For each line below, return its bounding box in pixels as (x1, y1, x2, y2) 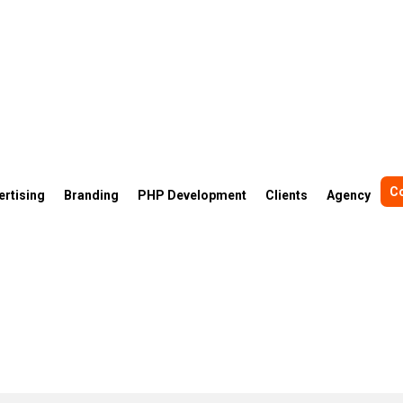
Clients (265, 187, 309, 202)
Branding (64, 187, 120, 202)
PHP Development (138, 187, 247, 202)
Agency (327, 187, 372, 202)
